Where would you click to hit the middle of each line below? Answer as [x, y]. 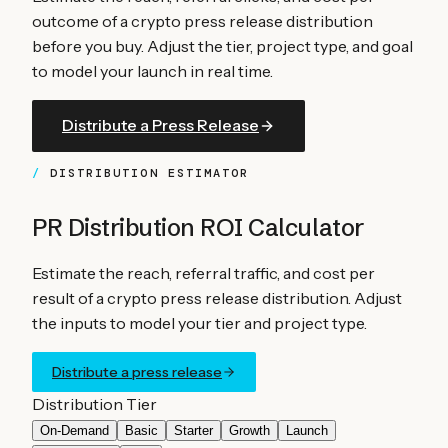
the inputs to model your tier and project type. [199, 322]
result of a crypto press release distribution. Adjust [217, 297]
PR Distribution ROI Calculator [198, 227]
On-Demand [74, 430]
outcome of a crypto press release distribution [202, 20]
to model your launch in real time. [152, 70]
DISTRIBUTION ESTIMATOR [149, 172]
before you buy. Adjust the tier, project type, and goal [222, 45]
